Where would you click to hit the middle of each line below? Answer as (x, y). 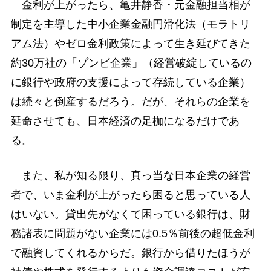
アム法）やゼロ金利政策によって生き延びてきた (130, 44)
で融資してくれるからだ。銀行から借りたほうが (130, 253)
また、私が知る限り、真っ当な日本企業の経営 (130, 175)
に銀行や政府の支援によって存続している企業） (130, 83)
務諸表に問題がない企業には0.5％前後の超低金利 (132, 233)
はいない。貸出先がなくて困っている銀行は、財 (130, 214)
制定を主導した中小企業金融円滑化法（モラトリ (130, 24)
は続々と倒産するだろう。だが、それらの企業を (130, 102)
